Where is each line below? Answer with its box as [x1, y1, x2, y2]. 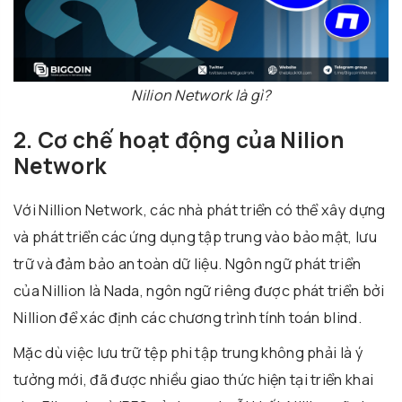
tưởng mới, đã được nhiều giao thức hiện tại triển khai [13, 370, 374, 390]
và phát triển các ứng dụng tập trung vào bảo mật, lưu [13, 227, 377, 248]
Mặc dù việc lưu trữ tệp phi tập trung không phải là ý [13, 343, 363, 363]
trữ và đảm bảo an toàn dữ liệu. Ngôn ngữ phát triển [13, 254, 362, 275]
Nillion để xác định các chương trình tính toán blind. [13, 308, 362, 328]
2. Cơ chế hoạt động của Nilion [13, 124, 345, 154]
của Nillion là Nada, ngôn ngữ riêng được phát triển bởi [13, 281, 385, 301]
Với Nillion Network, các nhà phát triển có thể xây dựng [13, 200, 386, 221]
